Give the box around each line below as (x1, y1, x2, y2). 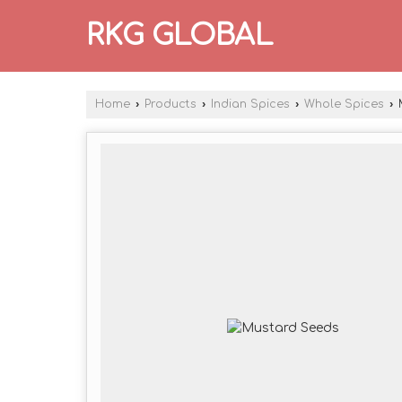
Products (144, 98, 197, 110)
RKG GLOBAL (86, 20, 273, 51)
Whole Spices (304, 98, 384, 110)
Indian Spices (211, 98, 290, 110)
